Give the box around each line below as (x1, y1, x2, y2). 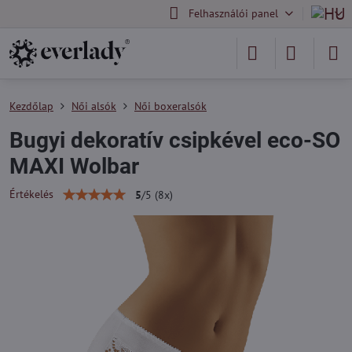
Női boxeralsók (134, 99, 207, 113)
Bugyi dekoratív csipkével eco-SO (9, 127, 340, 153)
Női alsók (71, 99, 116, 113)
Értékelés (9, 187, 53, 201)
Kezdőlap (9, 99, 53, 113)
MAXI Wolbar (9, 153, 139, 179)
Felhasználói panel (188, 6, 278, 20)
